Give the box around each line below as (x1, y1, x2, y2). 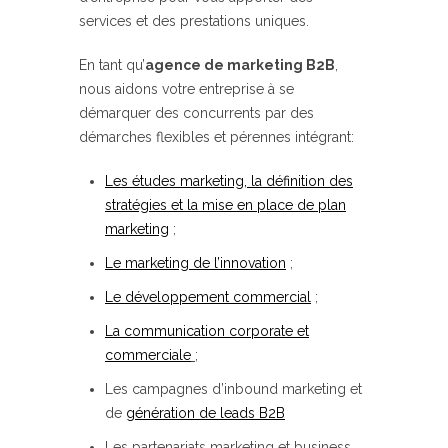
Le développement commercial (105, 289, 311, 306)
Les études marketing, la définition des (105, 173, 353, 190)
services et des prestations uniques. (79, 13, 309, 30)
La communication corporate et (105, 323, 309, 340)
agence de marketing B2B (145, 57, 335, 74)
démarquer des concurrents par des (79, 105, 314, 122)
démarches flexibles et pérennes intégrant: (79, 129, 354, 146)
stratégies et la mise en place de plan (105, 197, 346, 214)
